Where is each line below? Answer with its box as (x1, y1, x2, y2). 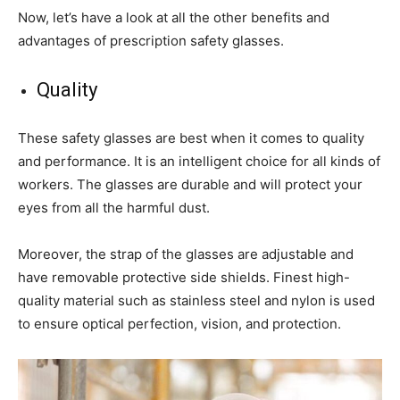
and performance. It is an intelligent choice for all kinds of (18, 152, 380, 170)
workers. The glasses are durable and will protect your (18, 175, 362, 193)
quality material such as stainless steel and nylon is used (18, 291, 375, 309)
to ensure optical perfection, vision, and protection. (18, 314, 341, 332)
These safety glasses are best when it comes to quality (18, 129, 364, 146)
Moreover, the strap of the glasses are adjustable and (18, 245, 354, 262)
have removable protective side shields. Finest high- (18, 268, 350, 286)
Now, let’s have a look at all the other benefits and (18, 8, 329, 26)
